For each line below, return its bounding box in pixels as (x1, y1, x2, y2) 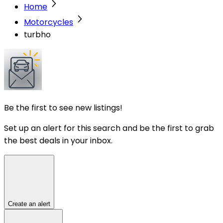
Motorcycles (24, 16, 73, 28)
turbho (24, 28, 51, 40)
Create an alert (8, 200, 50, 208)
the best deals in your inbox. (4, 134, 112, 146)
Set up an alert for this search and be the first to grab (4, 122, 214, 134)
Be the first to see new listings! (4, 102, 122, 113)
